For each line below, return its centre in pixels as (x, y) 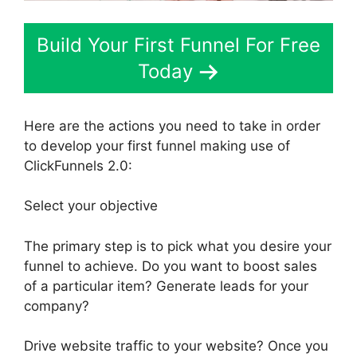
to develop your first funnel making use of (157, 145)
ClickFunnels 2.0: (78, 165)
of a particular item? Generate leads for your (166, 286)
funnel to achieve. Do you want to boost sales (171, 266)
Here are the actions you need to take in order (172, 126)
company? (57, 306)
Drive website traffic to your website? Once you (176, 346)
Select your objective (91, 206)
